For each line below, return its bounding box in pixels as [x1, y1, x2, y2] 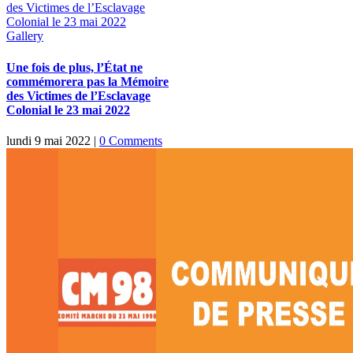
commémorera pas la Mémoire [6, 74, 169, 88]
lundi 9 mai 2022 [6, 133, 91, 147]
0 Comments [99, 133, 162, 147]
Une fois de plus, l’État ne [6, 60, 143, 74]
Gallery [6, 29, 43, 43]
